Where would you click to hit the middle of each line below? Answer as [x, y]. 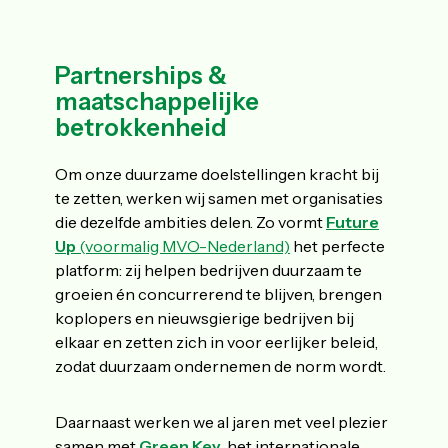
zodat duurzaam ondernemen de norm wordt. [222, 366]
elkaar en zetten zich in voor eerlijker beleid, [216, 342]
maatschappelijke [157, 102]
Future [352, 222]
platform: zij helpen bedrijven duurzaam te [208, 270]
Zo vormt [289, 222]
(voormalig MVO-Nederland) [183, 246]
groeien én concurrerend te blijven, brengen [218, 294]
